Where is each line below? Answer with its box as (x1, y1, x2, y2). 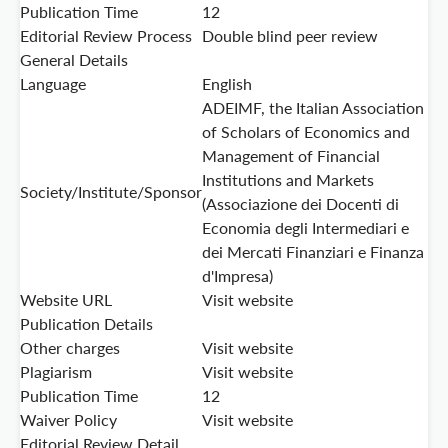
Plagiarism (20, 362, 92, 382)
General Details (20, 50, 128, 70)
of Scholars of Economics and (202, 122, 410, 142)
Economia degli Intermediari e (202, 218, 409, 238)
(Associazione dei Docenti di (202, 194, 399, 214)
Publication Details (20, 314, 153, 334)
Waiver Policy (20, 410, 117, 430)
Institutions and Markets (202, 170, 374, 190)
